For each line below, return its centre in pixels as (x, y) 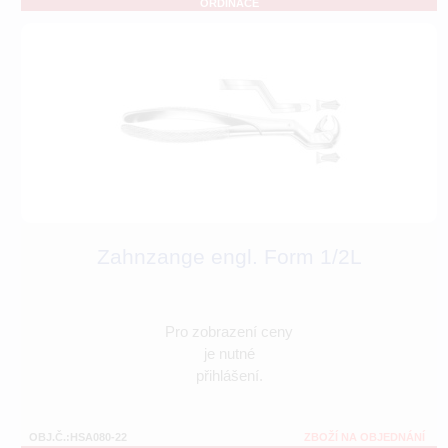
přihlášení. (229, 376)
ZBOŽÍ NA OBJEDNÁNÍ (364, 437)
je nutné (229, 354)
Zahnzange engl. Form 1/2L (229, 257)
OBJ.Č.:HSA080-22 (78, 437)
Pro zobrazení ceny (229, 332)
